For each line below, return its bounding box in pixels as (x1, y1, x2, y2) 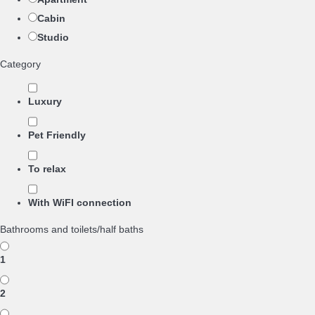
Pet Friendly (28, 129, 86, 141)
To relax (28, 163, 66, 174)
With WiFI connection (28, 197, 131, 208)
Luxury (28, 96, 62, 107)
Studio (37, 32, 69, 43)
